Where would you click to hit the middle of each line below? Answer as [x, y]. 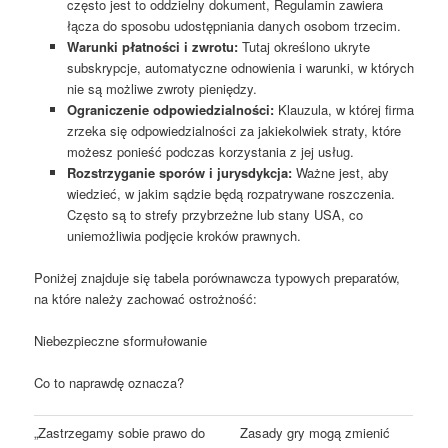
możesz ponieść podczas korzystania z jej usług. [210, 152]
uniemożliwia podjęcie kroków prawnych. [183, 236]
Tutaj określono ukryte [303, 47]
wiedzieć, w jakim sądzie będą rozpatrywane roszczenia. [230, 194]
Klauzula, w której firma [343, 110]
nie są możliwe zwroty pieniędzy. [161, 89]
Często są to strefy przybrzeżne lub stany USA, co [214, 215]
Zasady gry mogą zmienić [315, 432]
